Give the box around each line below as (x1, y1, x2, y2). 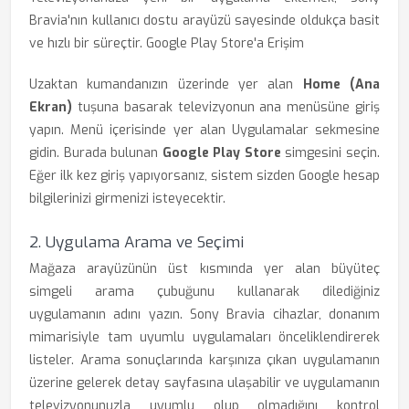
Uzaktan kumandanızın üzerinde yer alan (29, 76, 303, 93)
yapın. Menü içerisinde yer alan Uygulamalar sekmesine (29, 121, 380, 139)
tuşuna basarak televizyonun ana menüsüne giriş (72, 99, 380, 116)
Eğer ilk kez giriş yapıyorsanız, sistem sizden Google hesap (29, 167, 380, 184)
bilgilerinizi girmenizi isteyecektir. (29, 190, 225, 207)
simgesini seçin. (280, 144, 381, 162)
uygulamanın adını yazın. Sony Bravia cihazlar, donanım (29, 306, 380, 323)
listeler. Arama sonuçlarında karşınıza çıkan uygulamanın (29, 351, 380, 369)
